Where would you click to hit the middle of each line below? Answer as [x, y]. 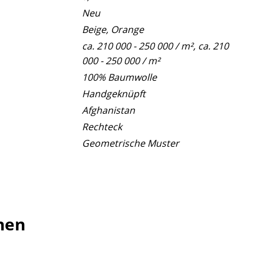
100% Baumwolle [120, 77]
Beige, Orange [113, 29]
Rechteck [102, 126]
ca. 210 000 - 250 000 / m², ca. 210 [156, 46]
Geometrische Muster [131, 143]
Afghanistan [109, 110]
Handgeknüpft [114, 93]
